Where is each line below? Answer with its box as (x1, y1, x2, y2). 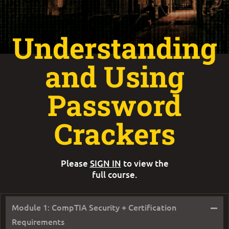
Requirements (12, 216, 64, 227)
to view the (121, 157, 169, 170)
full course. (91, 169, 138, 181)
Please (60, 157, 90, 170)
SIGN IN (89, 157, 121, 170)
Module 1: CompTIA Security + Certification (12, 201, 176, 213)
